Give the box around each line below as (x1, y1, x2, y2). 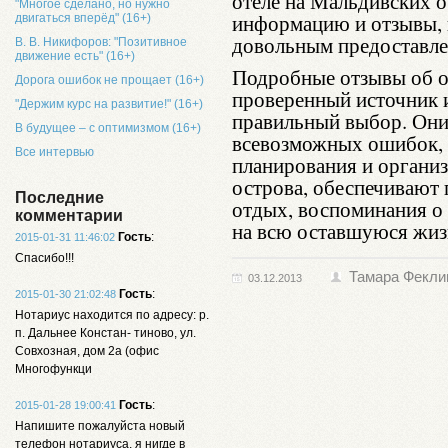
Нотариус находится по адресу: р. (15, 308, 209, 322)
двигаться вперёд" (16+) (15, 11, 151, 25)
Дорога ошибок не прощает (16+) (15, 73, 204, 87)
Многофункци (15, 362, 92, 376)
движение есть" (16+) (15, 49, 135, 63)
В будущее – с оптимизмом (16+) (15, 121, 201, 135)
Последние (15, 189, 104, 206)
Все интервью (15, 145, 94, 159)
